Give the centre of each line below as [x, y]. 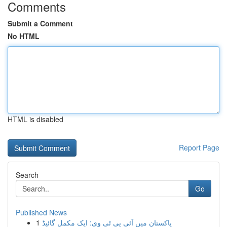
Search [27, 175]
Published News [41, 212]
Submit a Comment [40, 23]
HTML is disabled [35, 119]
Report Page [199, 147]
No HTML [24, 36]
